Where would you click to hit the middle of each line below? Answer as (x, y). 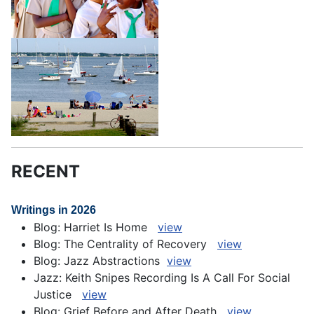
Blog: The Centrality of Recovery (125, 244)
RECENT (46, 172)
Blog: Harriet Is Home (96, 227)
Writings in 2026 (54, 210)
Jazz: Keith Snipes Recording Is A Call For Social (162, 278)
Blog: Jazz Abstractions (100, 261)
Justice (58, 295)
